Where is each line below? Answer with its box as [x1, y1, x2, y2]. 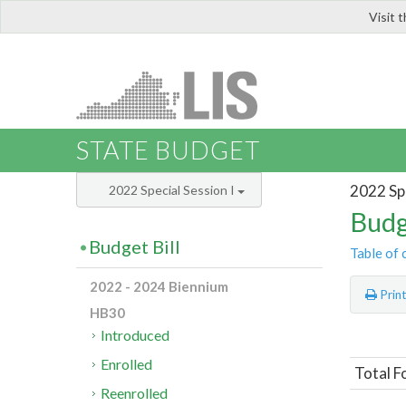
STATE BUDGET [76, 135, 260, 166]
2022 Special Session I [109, 182, 237, 198]
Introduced [101, 326, 170, 344]
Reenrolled [101, 384, 169, 402]
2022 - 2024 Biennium [90, 278, 228, 295]
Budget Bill [89, 236, 180, 258]
